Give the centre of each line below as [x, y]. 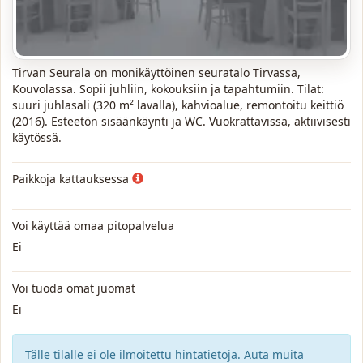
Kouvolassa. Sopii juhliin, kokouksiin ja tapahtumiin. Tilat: [168, 89]
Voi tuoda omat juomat [74, 288]
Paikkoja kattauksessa [72, 179]
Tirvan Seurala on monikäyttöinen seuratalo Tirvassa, [156, 73]
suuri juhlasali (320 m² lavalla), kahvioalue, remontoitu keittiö [178, 105]
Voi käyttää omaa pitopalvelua [93, 226]
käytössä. [37, 137]
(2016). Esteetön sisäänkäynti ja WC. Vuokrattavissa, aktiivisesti [181, 121]
